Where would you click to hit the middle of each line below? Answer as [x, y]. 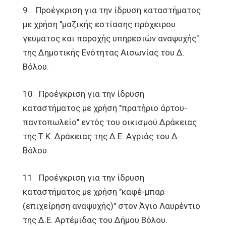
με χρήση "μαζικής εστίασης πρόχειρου [99, 24]
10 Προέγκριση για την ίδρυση [83, 94]
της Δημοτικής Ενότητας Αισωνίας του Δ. [104, 52]
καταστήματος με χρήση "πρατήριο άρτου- [105, 108]
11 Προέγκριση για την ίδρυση [83, 178]
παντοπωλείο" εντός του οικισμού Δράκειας [110, 122]
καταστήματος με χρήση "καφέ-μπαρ [94, 192]
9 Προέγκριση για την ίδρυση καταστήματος [112, 10]
